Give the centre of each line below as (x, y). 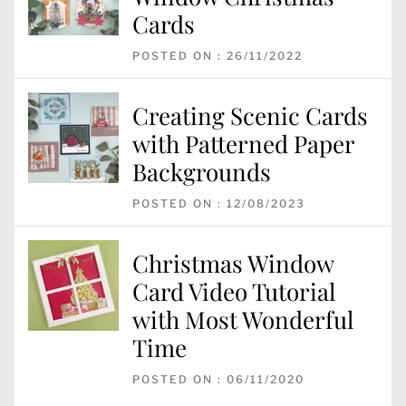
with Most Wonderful (243, 320)
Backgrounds (202, 172)
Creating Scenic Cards (250, 116)
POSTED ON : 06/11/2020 (218, 380)
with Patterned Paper (243, 144)
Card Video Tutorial (234, 292)
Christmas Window (233, 264)
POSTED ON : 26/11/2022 (217, 56)
